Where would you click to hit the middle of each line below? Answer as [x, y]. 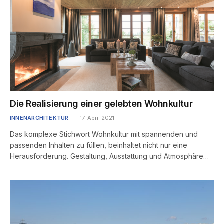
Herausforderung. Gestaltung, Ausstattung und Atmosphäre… [109, 156]
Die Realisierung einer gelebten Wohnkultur [101, 103]
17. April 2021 [97, 118]
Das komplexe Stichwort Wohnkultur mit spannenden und [104, 134]
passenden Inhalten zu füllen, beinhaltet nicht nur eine [99, 145]
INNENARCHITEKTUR [39, 118]
